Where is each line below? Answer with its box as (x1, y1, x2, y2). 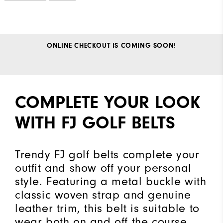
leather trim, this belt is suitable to (15, 201, 200, 215)
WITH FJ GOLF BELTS (15, 112, 175, 133)
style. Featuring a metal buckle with (15, 174, 207, 188)
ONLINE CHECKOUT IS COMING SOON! (47, 41, 176, 50)
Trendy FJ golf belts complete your (15, 147, 200, 161)
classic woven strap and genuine (15, 188, 191, 202)
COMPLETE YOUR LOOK (15, 92, 200, 112)
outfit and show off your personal (15, 161, 192, 175)
